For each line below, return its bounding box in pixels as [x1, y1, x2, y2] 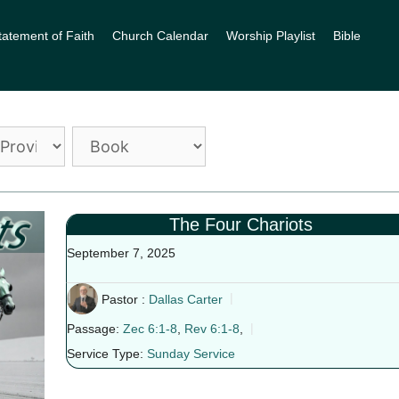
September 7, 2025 [66, 246, 175, 260]
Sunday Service [146, 346, 235, 362]
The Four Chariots [169, 215, 313, 234]
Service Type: [66, 346, 143, 362]
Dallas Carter [148, 291, 223, 306]
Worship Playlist [226, 28, 315, 43]
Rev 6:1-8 [183, 322, 240, 337]
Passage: [66, 322, 119, 337]
